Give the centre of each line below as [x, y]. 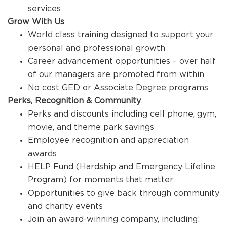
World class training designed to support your [121, 34]
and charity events [65, 206]
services [44, 8]
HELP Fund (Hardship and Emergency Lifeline [122, 166]
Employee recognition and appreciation [108, 140]
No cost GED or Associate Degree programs [118, 87]
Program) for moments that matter [101, 179]
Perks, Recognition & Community [74, 100]
